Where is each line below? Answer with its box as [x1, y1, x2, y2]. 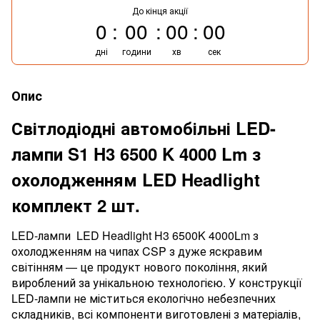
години [121, 44, 151, 57]
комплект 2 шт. [11, 192, 140, 217]
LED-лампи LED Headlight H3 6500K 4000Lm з [11, 226, 259, 244]
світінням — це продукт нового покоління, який [11, 258, 267, 275]
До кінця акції [132, 4, 188, 16]
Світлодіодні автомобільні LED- [11, 115, 276, 140]
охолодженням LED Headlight [11, 166, 260, 191]
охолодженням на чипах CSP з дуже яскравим [11, 242, 262, 259]
